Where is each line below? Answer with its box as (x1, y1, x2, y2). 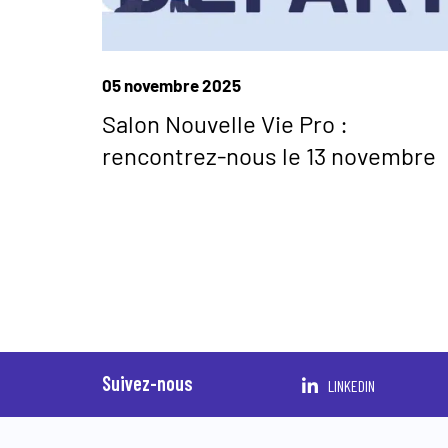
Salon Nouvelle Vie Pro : (102, 108, 348, 138)
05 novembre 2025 (102, 74, 241, 95)
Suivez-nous (102, 371, 193, 396)
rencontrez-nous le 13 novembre (102, 140, 436, 170)
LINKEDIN (328, 376, 375, 396)
